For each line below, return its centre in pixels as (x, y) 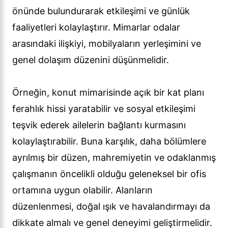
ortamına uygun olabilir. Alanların (82, 190)
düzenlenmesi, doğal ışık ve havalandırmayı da (111, 207)
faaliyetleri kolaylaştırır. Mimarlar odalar (96, 27)
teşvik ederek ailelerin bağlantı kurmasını (99, 125)
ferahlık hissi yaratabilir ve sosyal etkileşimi (104, 109)
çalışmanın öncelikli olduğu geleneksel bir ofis (109, 174)
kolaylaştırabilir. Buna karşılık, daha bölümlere (109, 141)
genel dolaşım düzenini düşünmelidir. (91, 60)
